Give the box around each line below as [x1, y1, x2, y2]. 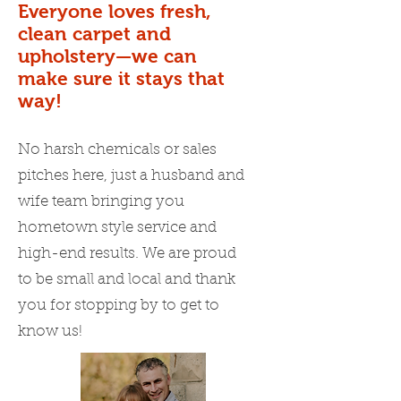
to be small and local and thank [18, 272, 235, 287]
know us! [18, 324, 82, 339]
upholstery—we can [18, 46, 197, 66]
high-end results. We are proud [18, 246, 236, 261]
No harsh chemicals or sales [18, 142, 217, 158]
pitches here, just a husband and [18, 168, 244, 183]
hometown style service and [18, 220, 217, 235]
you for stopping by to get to [18, 298, 219, 313]
